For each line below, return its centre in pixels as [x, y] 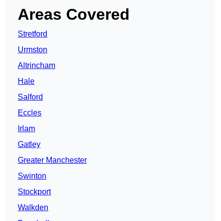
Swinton [32, 176]
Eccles [30, 113]
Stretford [33, 34]
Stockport [34, 192]
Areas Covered [74, 15]
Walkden [33, 208]
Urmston [33, 50]
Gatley [29, 145]
